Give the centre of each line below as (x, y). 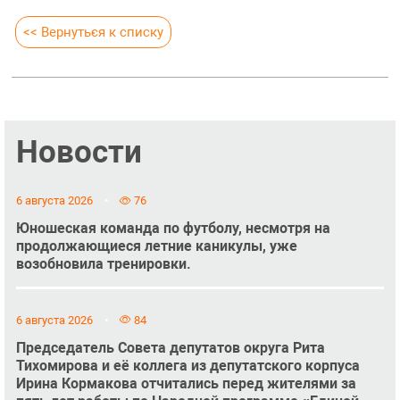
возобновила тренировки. (103, 264)
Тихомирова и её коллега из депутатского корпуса (187, 365)
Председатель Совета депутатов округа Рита (170, 347)
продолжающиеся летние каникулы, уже (156, 246)
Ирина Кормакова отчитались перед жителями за (186, 383)
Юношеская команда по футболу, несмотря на (173, 229)
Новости (79, 151)
